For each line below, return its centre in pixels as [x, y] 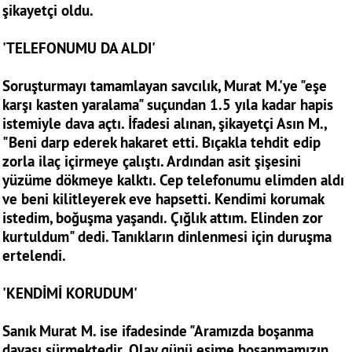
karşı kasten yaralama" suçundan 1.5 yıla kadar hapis [168, 104]
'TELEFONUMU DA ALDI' [81, 48]
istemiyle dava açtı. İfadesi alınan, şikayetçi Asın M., [164, 123]
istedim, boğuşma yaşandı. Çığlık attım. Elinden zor [163, 218]
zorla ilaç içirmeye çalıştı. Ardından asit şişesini [152, 161]
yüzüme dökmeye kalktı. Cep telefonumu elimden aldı [173, 180]
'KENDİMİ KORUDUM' [72, 293]
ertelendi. [36, 255]
